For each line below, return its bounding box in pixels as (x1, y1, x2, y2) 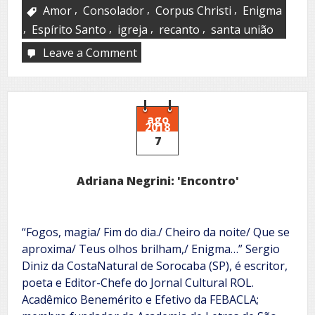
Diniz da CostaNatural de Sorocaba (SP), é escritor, (22, 257, 288, 274)
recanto (159, 21, 200, 37)
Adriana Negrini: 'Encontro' (76, 172, 239, 188)
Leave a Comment (43, 44, 137, 60)
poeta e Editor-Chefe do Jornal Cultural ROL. (22, 274, 254, 290)
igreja (117, 21, 148, 37)
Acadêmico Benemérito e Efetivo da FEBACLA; (22, 291, 259, 307)
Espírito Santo (32, 21, 106, 37)
